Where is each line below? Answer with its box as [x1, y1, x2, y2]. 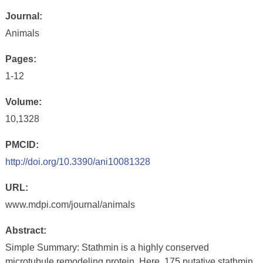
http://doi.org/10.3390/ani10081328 [5, 157, 150, 167]
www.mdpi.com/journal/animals [5, 200, 135, 210]
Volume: [5, 97, 42, 107]
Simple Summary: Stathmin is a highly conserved [5, 242, 209, 252]
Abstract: [5, 225, 46, 235]
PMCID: [5, 140, 39, 150]
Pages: [5, 54, 36, 64]
